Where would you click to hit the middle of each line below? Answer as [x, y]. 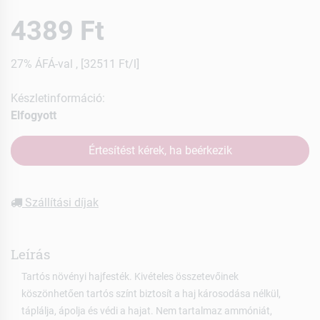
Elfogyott [34, 115]
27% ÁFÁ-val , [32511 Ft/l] [75, 64]
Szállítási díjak [60, 202]
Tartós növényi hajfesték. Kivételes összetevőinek [130, 276]
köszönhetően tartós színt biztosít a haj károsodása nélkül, [151, 293]
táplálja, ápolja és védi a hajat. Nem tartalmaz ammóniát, [147, 310]
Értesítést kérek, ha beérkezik [160, 150]
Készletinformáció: [58, 98]
